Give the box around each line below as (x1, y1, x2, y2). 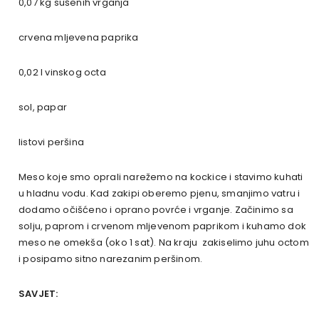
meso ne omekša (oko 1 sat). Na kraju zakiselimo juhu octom (19, 235, 309, 249)
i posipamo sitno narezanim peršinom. (19, 251, 203, 266)
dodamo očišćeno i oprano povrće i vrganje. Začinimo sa (19, 202, 293, 216)
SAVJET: (19, 286, 58, 300)
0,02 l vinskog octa (19, 65, 106, 79)
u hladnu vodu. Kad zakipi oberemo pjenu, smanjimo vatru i (19, 186, 300, 200)
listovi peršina (19, 135, 84, 149)
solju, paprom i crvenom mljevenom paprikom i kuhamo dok (19, 219, 307, 233)
